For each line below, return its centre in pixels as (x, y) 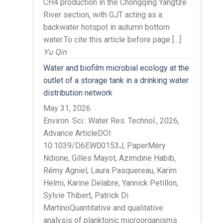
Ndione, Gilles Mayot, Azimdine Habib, (109, 158)
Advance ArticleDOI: (78, 133)
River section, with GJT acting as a (103, 14)
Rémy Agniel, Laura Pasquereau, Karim (110, 170)
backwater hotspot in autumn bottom (106, 27)
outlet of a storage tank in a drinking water (116, 80)
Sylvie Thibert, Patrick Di (86, 195)
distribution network (78, 93)
